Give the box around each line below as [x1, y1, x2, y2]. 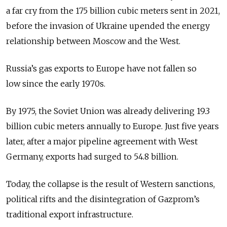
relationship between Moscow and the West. [6, 36, 180, 47]
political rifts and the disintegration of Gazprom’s [6, 194, 200, 205]
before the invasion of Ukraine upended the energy [6, 21, 210, 31]
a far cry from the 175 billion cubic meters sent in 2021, [6, 6, 220, 16]
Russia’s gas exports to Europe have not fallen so [6, 63, 197, 74]
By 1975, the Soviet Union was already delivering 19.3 [6, 106, 210, 117]
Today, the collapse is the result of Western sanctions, [6, 179, 215, 190]
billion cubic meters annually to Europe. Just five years [6, 121, 219, 132]
